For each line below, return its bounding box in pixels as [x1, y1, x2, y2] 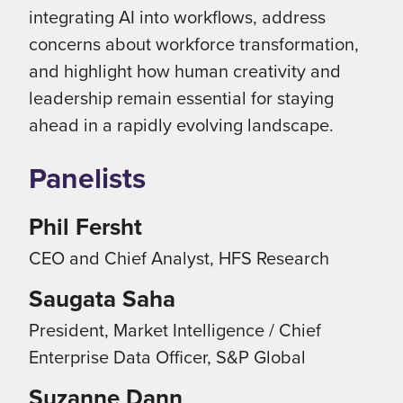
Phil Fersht [29, 210, 142, 244]
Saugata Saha [29, 282, 175, 316]
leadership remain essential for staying [29, 85, 334, 111]
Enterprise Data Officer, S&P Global [29, 344, 306, 370]
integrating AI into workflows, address [29, 4, 326, 30]
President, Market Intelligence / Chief [29, 317, 321, 343]
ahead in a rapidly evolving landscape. [29, 112, 334, 138]
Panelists [29, 157, 146, 200]
